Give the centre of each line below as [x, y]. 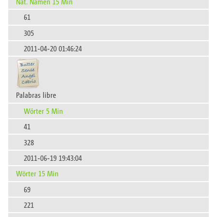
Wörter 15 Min [37, 173]
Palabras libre [36, 95]
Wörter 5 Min [43, 110]
